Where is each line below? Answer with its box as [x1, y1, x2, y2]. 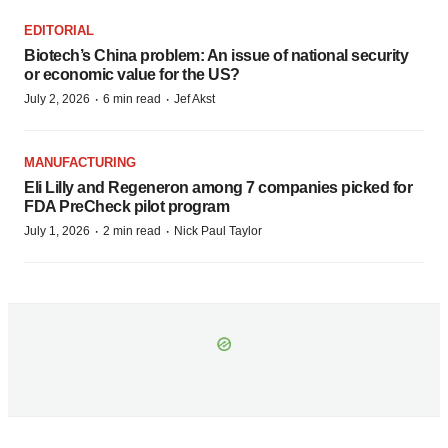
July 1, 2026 [24, 224, 90, 239]
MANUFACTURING [24, 155, 136, 171]
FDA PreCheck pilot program [24, 198, 229, 216]
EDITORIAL [24, 23, 94, 39]
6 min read [103, 92, 161, 107]
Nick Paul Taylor [174, 224, 262, 239]
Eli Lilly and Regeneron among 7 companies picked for [24, 179, 412, 197]
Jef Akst [174, 92, 215, 107]
